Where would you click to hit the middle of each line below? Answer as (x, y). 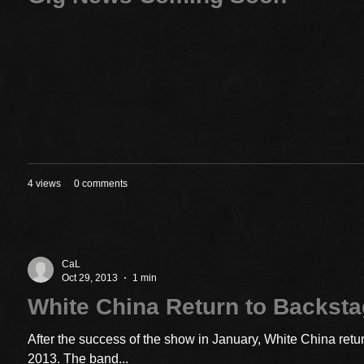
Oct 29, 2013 (90, 277)
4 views (44, 184)
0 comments (101, 184)
